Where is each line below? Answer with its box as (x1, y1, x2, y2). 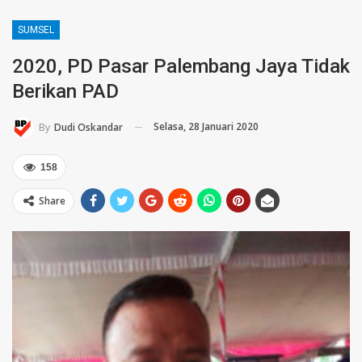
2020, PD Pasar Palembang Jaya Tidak (12, 55, 350, 78)
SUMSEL (18, 24, 54, 36)
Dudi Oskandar (54, 120, 123, 134)
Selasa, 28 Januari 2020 (154, 120, 259, 133)
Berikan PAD (12, 80, 119, 103)
